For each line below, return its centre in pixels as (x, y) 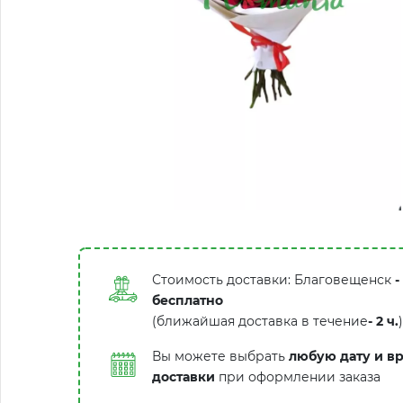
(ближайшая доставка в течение (260, 321)
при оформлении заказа (298, 377)
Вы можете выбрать (220, 356)
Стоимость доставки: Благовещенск (272, 280)
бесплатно (188, 300)
